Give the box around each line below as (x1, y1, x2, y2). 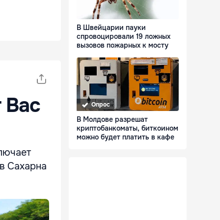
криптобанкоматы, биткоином (77, 124, 178, 133)
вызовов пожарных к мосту (77, 41, 168, 50)
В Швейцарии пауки (77, 23, 146, 32)
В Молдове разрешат (77, 115, 148, 124)
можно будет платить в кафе (77, 133, 174, 142)
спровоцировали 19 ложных (77, 32, 170, 41)
